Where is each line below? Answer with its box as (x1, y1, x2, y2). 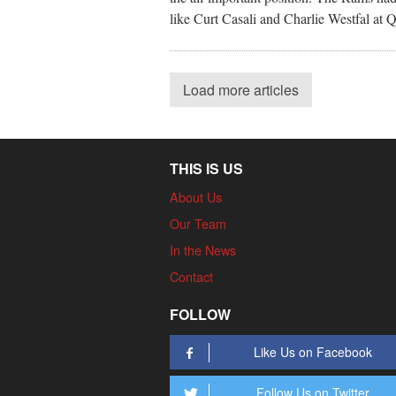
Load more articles (183, 79, 299, 100)
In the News (170, 240, 236, 259)
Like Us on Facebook (254, 342, 373, 361)
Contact (170, 266, 213, 286)
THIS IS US (170, 157, 243, 179)
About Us (170, 187, 222, 206)
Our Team (170, 213, 226, 232)
